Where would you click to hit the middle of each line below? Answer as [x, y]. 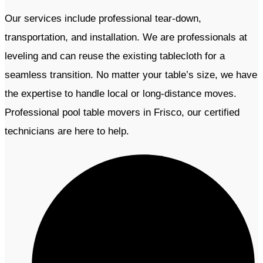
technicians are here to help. [68, 131]
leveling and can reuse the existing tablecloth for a [115, 56]
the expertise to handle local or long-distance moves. [121, 94]
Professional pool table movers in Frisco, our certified [122, 113]
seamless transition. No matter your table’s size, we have [131, 75]
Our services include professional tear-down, [103, 19]
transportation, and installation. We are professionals [120, 38]
